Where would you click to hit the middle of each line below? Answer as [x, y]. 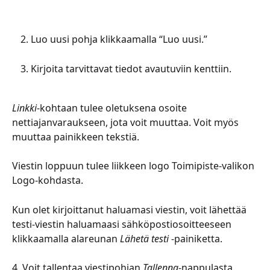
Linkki [24, 108]
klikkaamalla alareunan [66, 238]
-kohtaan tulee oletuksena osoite [113, 108]
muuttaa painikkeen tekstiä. [77, 137]
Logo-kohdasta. [48, 181]
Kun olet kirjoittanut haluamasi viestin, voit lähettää [130, 209]
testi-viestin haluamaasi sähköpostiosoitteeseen [123, 224]
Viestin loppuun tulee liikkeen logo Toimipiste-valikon [134, 166]
